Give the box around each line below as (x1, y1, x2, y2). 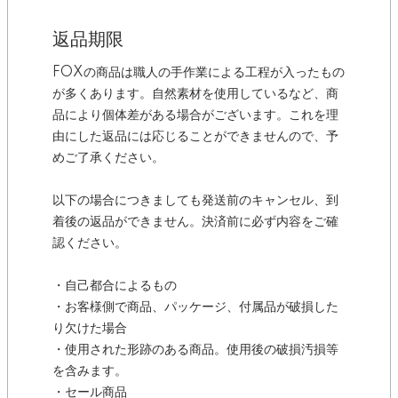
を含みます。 (52, 364, 127, 378)
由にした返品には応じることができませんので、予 (52, 130, 338, 144)
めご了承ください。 (52, 151, 164, 165)
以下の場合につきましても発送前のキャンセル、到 (52, 194, 338, 208)
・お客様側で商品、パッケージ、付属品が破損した (52, 300, 338, 314)
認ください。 (52, 236, 127, 251)
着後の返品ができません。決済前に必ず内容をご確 (52, 215, 338, 229)
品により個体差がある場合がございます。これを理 (52, 108, 338, 123)
